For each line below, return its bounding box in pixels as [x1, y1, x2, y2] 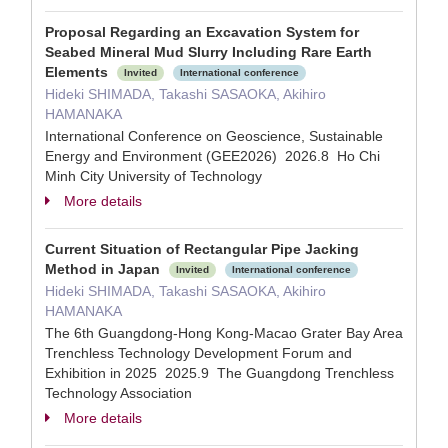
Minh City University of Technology [45, 168, 262, 184]
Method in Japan [45, 261, 164, 277]
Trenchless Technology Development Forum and [45, 345, 352, 361]
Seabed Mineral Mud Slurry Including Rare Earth [45, 44, 372, 60]
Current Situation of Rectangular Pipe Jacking [45, 241, 359, 257]
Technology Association [45, 385, 192, 401]
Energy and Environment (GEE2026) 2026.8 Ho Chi [45, 148, 380, 164]
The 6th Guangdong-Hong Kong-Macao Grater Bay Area [45, 325, 403, 341]
